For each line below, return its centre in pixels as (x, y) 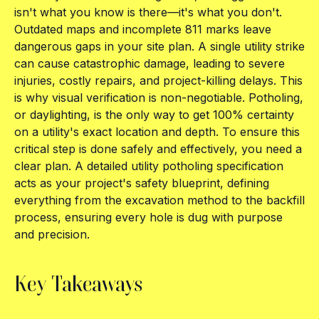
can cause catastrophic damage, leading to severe (150, 63)
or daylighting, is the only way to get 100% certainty (154, 115)
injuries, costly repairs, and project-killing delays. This (158, 80)
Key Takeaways (78, 284)
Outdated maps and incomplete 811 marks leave (143, 29)
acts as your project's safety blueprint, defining (142, 183)
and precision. (52, 234)
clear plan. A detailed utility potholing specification (149, 166)
